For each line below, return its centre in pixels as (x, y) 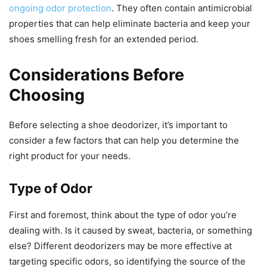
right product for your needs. (70, 156)
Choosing (47, 95)
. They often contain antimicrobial (182, 8)
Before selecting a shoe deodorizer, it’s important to (118, 125)
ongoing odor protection (60, 8)
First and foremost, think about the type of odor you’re (123, 215)
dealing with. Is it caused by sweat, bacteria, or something (131, 231)
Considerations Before (97, 75)
